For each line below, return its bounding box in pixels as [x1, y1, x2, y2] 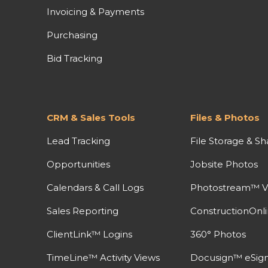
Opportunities [46, 158, 110, 170]
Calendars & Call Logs [46, 181, 144, 193]
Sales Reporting [46, 205, 118, 217]
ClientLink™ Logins [46, 228, 132, 240]
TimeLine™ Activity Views [46, 251, 160, 263]
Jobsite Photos [190, 158, 258, 170]
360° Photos [190, 228, 246, 240]
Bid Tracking [46, 52, 102, 64]
